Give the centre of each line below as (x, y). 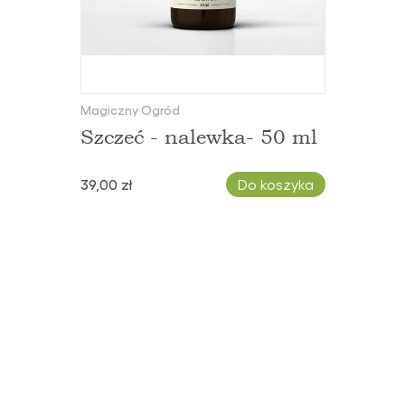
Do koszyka (275, 184)
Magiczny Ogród (130, 110)
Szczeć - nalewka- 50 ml (198, 137)
